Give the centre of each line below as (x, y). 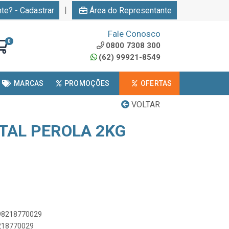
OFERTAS (156, 83)
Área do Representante (131, 10)
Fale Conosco (134, 34)
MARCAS (29, 83)
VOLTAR (145, 105)
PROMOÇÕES (87, 83)
